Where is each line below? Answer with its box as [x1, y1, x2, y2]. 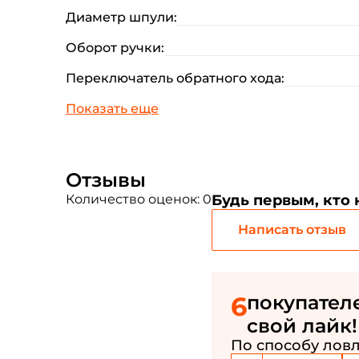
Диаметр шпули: [66, 10, 177, 25]
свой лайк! [247, 314, 357, 337]
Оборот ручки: [66, 40, 164, 55]
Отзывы [66, 168, 146, 192]
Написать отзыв [237, 222, 346, 237]
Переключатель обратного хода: [66, 71, 284, 86]
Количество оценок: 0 [66, 192, 212, 207]
